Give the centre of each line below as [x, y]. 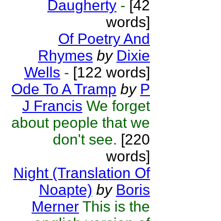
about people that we [81, 123]
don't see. [85, 139]
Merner [55, 206]
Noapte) [66, 190]
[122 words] [110, 72]
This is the [116, 206]
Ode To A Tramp [64, 89]
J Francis [52, 106]
